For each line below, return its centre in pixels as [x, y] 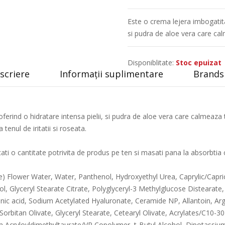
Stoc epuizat [199, 63]
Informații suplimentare [111, 74]
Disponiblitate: [151, 63]
